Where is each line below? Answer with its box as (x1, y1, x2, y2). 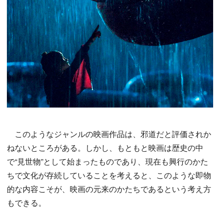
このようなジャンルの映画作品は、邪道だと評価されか (7, 128, 211, 139)
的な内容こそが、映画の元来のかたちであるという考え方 (7, 183, 211, 194)
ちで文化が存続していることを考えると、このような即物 (7, 169, 211, 181)
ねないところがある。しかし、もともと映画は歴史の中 (7, 141, 203, 153)
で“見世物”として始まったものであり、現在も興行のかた (7, 155, 208, 167)
